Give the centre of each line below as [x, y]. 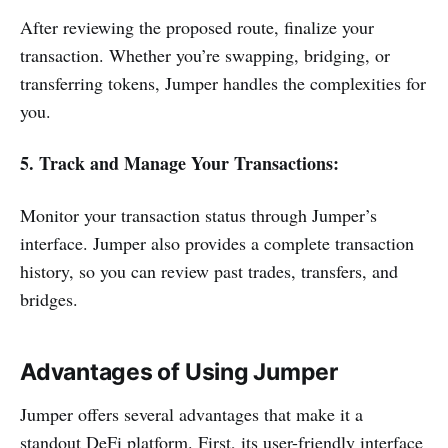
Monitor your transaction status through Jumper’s [198, 215]
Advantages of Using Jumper [179, 372]
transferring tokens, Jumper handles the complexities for [223, 83]
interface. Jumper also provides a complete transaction [217, 243]
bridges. [49, 299]
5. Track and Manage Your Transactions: [182, 163]
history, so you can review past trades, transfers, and [209, 271]
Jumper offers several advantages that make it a [191, 414]
